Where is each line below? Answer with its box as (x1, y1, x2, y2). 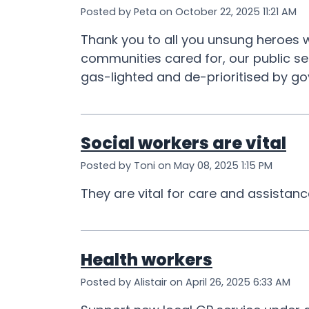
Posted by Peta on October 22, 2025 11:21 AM (81, 5, 297, 19)
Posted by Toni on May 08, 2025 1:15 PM (81, 159, 272, 173)
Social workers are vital (81, 132, 286, 155)
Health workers (81, 248, 212, 272)
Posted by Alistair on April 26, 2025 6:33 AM (81, 275, 290, 290)
